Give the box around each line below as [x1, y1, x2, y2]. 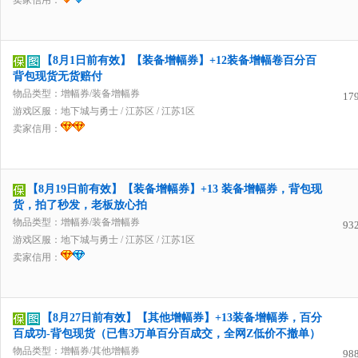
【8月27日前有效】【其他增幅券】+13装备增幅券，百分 [42, 312, 322, 324]
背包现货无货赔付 [13, 70, 102, 82]
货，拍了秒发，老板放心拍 [13, 199, 147, 211]
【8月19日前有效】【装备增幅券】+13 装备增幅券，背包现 [27, 183, 322, 195]
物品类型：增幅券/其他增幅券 [13, 345, 140, 356]
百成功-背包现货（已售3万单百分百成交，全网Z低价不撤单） [13, 328, 320, 340]
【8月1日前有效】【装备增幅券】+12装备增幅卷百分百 [42, 54, 316, 66]
